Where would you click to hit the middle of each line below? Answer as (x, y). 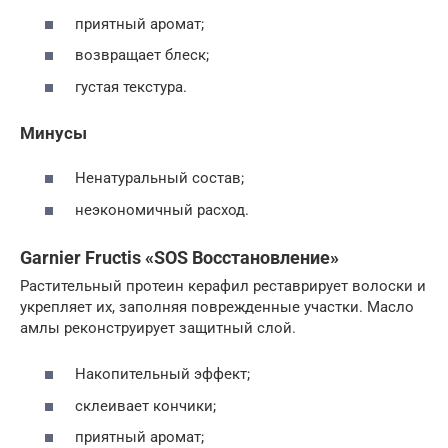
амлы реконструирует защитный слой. (158, 327)
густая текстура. (131, 86)
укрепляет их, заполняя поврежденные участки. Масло (217, 306)
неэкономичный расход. (162, 209)
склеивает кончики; (145, 405)
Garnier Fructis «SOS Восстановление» (179, 257)
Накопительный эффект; (162, 374)
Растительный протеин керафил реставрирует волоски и (223, 285)
